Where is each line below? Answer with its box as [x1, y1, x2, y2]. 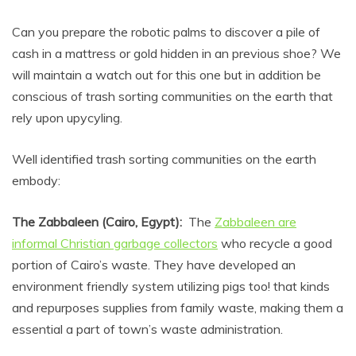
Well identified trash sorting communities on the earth [12, 150, 316, 167]
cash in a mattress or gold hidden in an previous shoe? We [12, 44, 341, 61]
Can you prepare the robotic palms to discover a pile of [12, 23, 320, 40]
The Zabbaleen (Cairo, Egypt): [12, 213, 185, 230]
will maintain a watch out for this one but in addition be [12, 66, 321, 83]
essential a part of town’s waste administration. [12, 320, 283, 337]
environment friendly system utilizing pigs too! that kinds [12, 277, 330, 294]
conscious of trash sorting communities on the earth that [12, 87, 333, 104]
